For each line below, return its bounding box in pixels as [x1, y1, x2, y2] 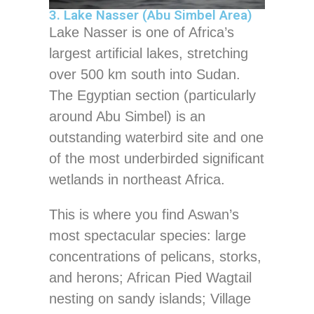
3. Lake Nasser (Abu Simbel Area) [49, 8, 252, 24]
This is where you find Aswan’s [49, 207, 239, 223]
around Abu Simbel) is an [49, 109, 205, 125]
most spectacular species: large [49, 228, 246, 244]
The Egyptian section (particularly [49, 88, 256, 104]
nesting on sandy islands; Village [49, 291, 251, 307]
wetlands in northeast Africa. [49, 172, 225, 188]
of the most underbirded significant [49, 151, 264, 167]
